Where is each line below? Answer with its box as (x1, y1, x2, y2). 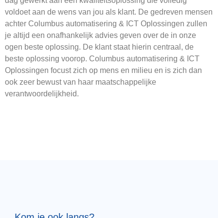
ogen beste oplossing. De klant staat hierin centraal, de (5, 42, 194, 51)
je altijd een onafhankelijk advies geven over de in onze (5, 31, 196, 39)
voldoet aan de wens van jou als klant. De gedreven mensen (5, 7, 213, 16)
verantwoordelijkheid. (5, 89, 79, 98)
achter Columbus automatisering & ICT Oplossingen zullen (5, 19, 207, 28)
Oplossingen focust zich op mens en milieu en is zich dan (5, 66, 202, 74)
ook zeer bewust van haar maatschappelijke (5, 77, 156, 86)
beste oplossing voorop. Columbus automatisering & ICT (5, 54, 200, 63)
